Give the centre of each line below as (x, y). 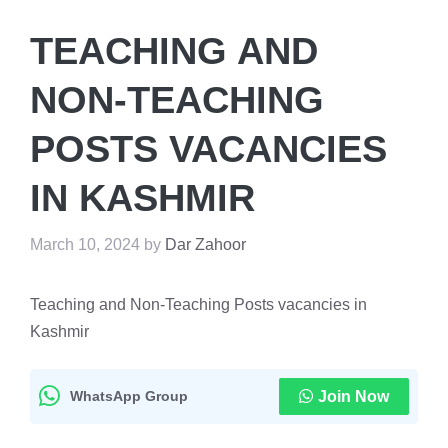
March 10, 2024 (85, 244)
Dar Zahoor (205, 244)
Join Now (353, 396)
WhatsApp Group (129, 395)
